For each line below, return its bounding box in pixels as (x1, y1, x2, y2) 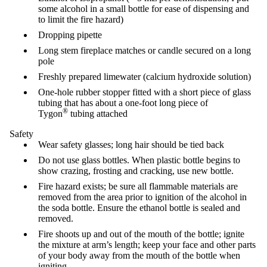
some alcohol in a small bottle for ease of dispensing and (38, 4, 249, 14)
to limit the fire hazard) (38, 14, 123, 25)
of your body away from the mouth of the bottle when (38, 250, 240, 261)
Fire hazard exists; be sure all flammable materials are (38, 181, 238, 192)
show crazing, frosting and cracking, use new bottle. (38, 166, 234, 176)
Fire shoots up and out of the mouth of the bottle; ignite (38, 229, 244, 240)
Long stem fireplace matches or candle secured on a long (38, 45, 251, 56)
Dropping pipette (38, 30, 102, 41)
